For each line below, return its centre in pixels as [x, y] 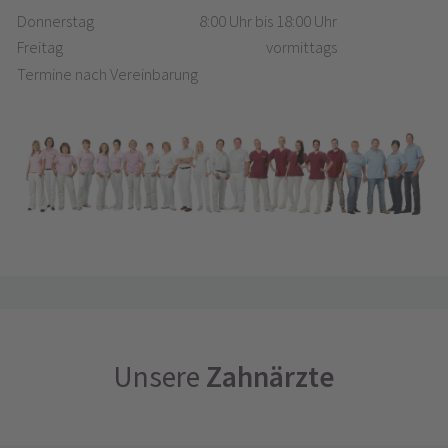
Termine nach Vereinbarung [107, 75]
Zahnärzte [270, 376]
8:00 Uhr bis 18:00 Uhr [267, 21]
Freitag [39, 48]
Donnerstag [55, 21]
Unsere [159, 376]
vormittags [301, 48]
